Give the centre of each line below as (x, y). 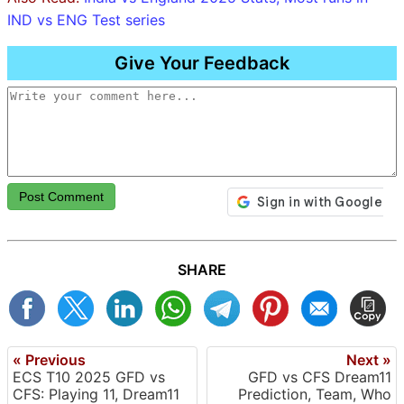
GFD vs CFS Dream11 (320, 376)
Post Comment (61, 196)
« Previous (49, 359)
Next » (369, 359)
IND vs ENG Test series (86, 19)
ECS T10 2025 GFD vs (89, 376)
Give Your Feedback (202, 63)
